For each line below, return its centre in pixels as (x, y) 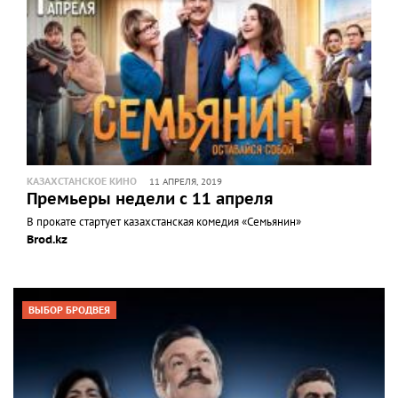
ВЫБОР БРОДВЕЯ (69, 310)
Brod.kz (47, 239)
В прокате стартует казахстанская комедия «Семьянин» (164, 222)
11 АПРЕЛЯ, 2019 (186, 182)
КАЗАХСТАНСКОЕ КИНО (82, 181)
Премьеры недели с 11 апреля (150, 199)
